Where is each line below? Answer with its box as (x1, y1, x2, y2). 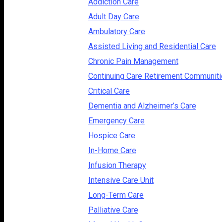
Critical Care (88, 86, 130, 96)
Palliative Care (88, 205, 138, 215)
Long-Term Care (88, 190, 144, 200)
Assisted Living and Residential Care (88, 41, 216, 51)
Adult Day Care (88, 11, 139, 21)
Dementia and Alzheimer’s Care (88, 101, 196, 111)
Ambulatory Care (88, 26, 145, 36)
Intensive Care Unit (88, 175, 154, 185)
